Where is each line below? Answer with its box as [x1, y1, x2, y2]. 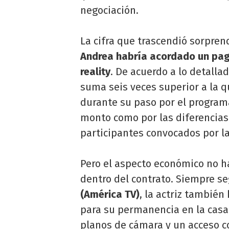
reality [80, 65, 110, 78]
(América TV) [80, 188, 140, 200]
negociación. [80, 4, 139, 16]
